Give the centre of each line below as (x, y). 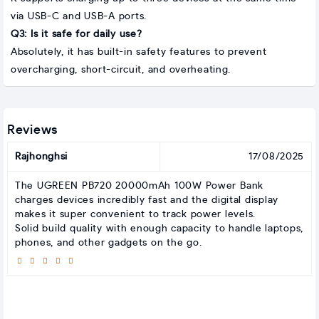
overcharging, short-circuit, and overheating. (121, 70)
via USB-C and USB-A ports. (79, 17)
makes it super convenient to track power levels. (136, 215)
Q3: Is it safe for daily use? (77, 35)
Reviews (32, 131)
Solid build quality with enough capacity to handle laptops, (159, 229)
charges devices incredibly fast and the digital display (147, 200)
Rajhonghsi (41, 157)
